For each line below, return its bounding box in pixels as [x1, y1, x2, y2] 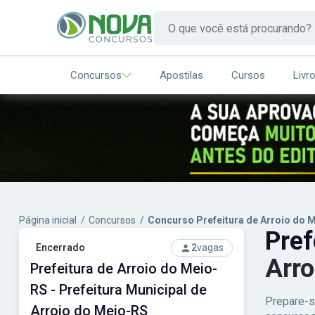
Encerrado [35, 242, 85, 253]
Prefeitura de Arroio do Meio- [30, 260, 217, 277]
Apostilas [160, 68, 203, 82]
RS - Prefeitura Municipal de [30, 281, 207, 298]
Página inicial [19, 214, 77, 226]
